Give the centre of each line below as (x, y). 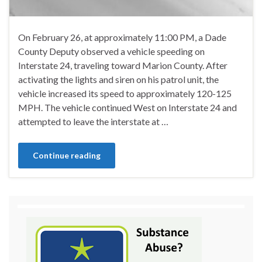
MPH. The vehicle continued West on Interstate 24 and (127, 108)
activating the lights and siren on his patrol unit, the (118, 80)
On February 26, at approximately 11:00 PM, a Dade (122, 37)
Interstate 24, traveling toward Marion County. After (123, 65)
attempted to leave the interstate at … (93, 122)
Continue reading (67, 156)
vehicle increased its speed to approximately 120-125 (125, 94)
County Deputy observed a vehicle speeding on (111, 51)
